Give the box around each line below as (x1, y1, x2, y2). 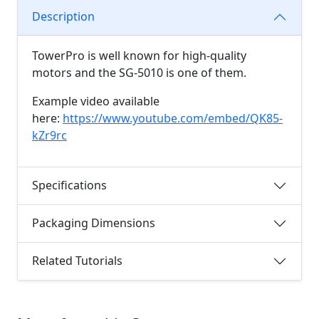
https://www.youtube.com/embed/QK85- (63, 110, 283, 126)
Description (32, 9, 95, 25)
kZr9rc (32, 127, 67, 143)
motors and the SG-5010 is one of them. (32, 64, 249, 80)
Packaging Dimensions (32, 215, 155, 231)
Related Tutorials (32, 253, 122, 269)
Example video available (32, 93, 159, 109)
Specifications (32, 177, 107, 194)
